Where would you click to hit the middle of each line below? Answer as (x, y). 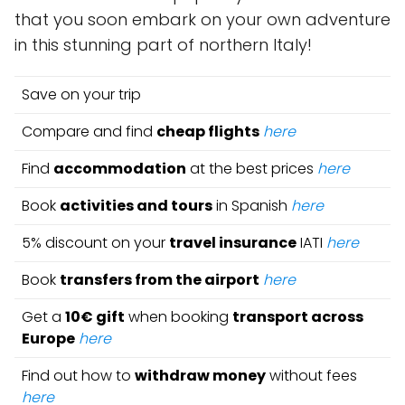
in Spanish (252, 206)
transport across (298, 317)
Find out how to (78, 376)
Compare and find (89, 132)
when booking (179, 317)
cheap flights (208, 132)
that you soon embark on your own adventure (202, 19)
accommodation (120, 169)
